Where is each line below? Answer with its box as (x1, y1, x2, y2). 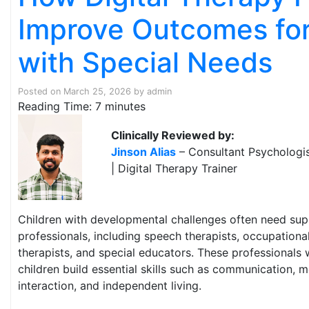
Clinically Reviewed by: (111, 128, 235, 142)
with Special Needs (18, 46, 272, 79)
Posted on (18, 86, 63, 97)
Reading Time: (18, 99, 95, 113)
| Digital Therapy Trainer (111, 161, 238, 175)
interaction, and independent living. (18, 279, 201, 292)
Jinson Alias (111, 145, 177, 159)
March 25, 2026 (63, 86, 131, 97)
